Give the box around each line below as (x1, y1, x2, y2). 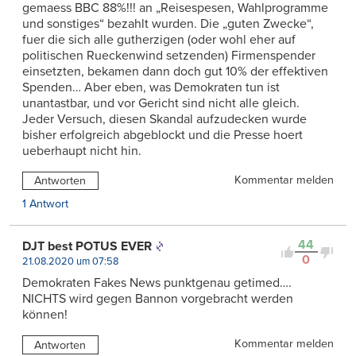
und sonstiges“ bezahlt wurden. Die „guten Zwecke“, (22, 15, 314, 32)
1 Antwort (22, 197, 68, 211)
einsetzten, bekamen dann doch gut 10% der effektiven (22, 63, 328, 79)
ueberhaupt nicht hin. (22, 142, 141, 159)
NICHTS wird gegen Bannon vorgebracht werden (22, 291, 293, 308)
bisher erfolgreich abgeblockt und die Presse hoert (22, 126, 303, 143)
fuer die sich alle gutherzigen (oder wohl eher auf (22, 31, 296, 48)
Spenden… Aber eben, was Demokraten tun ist (22, 79, 280, 95)
